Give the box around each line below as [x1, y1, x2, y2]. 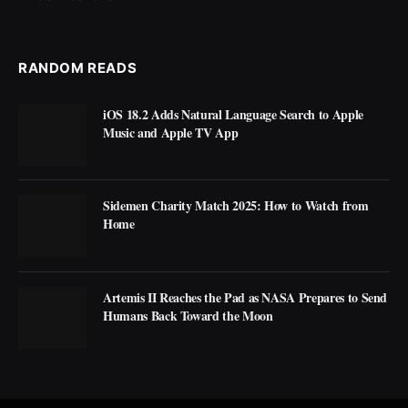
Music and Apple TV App [103, 123, 239, 143]
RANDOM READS [18, 59, 138, 77]
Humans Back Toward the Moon [103, 305, 273, 325]
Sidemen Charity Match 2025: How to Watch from [103, 196, 369, 216]
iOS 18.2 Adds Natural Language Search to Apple [103, 105, 363, 125]
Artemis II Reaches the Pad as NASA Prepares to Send [103, 287, 388, 307]
